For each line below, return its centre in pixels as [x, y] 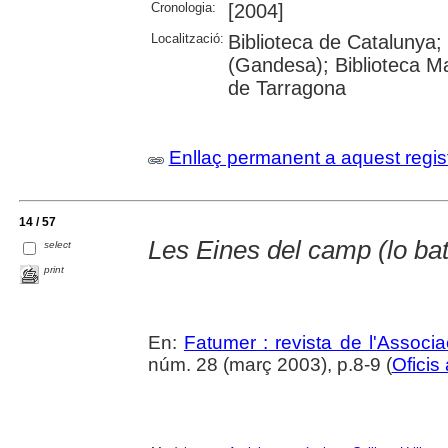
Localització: [187, 39]
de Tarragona [286, 88]
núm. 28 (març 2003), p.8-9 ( [269, 364]
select [58, 245]
